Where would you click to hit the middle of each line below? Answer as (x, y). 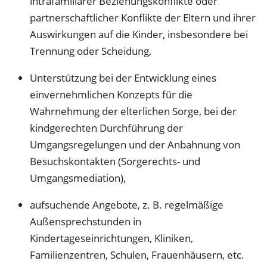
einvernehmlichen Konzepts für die (111, 95)
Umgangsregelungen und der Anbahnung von (135, 145)
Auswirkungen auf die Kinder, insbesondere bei (139, 34)
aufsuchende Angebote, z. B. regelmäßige (127, 205)
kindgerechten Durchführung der (107, 128)
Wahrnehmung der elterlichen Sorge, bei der (133, 111)
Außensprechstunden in (86, 222)
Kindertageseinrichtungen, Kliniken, (112, 238)
